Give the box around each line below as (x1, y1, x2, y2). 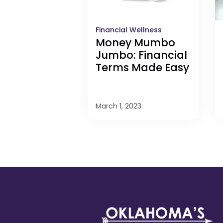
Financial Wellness (96, 25, 162, 35)
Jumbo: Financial (96, 48, 187, 63)
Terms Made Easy (96, 60, 189, 75)
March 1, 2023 (96, 101, 141, 111)
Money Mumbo (96, 35, 175, 50)
